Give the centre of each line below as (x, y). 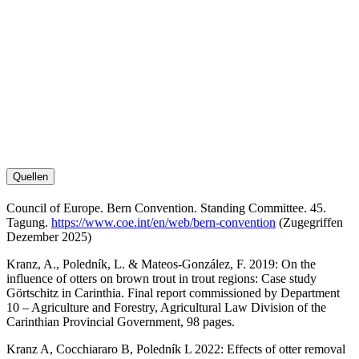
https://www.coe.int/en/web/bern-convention (163, 222)
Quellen (30, 176)
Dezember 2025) (49, 236)
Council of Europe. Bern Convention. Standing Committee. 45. (166, 208)
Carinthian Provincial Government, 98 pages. (121, 321)
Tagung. (29, 222)
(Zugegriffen (309, 222)
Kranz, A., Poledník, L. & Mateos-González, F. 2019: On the (161, 264)
